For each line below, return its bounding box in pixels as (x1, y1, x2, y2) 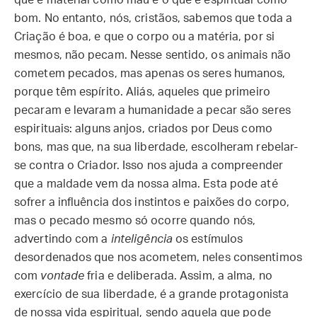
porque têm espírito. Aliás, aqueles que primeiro (14, 86, 270, 98)
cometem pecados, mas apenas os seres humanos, (14, 68, 286, 79)
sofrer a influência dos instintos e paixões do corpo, (14, 197, 290, 208)
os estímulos (172, 234, 243, 245)
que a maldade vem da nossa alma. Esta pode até (14, 178, 278, 190)
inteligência (110, 234, 173, 245)
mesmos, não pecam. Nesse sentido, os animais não (14, 50, 291, 61)
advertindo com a (14, 234, 111, 245)
